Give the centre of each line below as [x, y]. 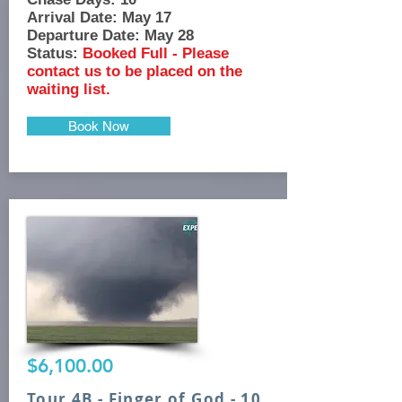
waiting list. [69, 89]
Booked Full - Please [156, 53]
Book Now [99, 126]
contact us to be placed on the [135, 71]
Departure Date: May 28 [110, 35]
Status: [52, 53]
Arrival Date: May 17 [99, 17]
